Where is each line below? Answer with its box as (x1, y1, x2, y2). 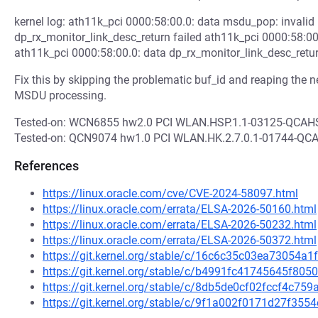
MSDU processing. (14, 89, 106, 102)
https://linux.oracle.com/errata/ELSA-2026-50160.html (43, 202, 317, 216)
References (14, 158, 79, 173)
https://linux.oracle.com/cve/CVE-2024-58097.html (43, 187, 298, 200)
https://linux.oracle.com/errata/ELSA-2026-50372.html (43, 234, 317, 247)
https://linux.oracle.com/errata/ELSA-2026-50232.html (43, 218, 317, 231)
